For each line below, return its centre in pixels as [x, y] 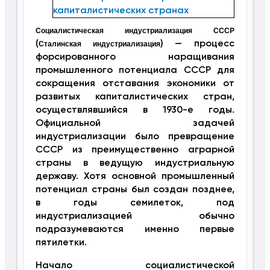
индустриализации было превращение [135, 137]
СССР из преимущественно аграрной [135, 150]
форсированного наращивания [135, 58]
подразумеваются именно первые [135, 230]
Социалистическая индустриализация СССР [135, 31]
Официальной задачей [135, 124]
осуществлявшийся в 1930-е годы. [135, 111]
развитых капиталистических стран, [135, 97]
